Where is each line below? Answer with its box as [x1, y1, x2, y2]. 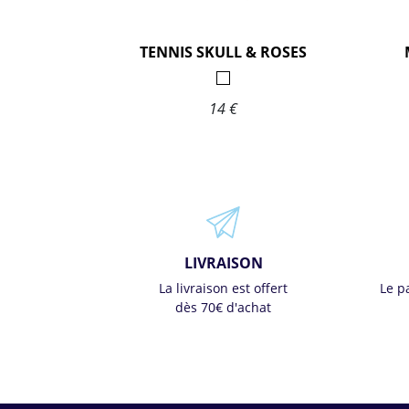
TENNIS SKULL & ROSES [140, 42, 307, 62]
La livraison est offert [159, 279, 288, 297]
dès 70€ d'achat [175, 299, 271, 316]
